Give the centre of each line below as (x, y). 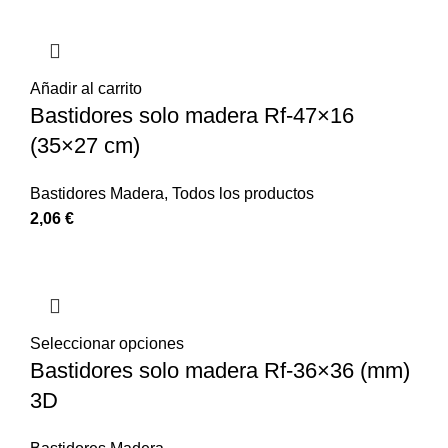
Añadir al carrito (86, 88)
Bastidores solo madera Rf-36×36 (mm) (220, 370)
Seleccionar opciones (107, 343)
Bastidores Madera (97, 193)
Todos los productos (243, 193)
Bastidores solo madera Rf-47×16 (192, 115)
